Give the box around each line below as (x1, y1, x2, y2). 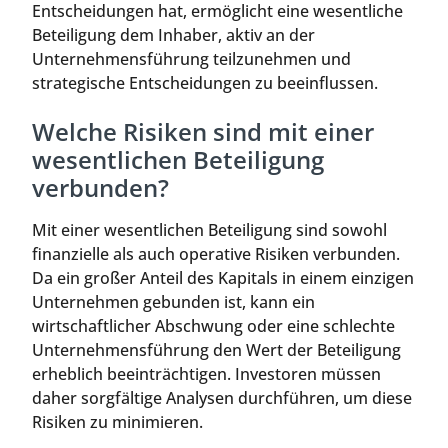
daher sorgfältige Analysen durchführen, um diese (32, 386, 412, 409)
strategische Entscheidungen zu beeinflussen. (32, 72, 378, 95)
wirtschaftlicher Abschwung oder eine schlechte (32, 314, 395, 337)
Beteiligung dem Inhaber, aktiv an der (32, 24, 315, 47)
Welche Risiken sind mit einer (32, 114, 374, 148)
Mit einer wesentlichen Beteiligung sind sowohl (32, 218, 387, 241)
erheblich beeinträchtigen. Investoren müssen (32, 362, 381, 385)
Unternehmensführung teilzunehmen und (32, 48, 351, 71)
